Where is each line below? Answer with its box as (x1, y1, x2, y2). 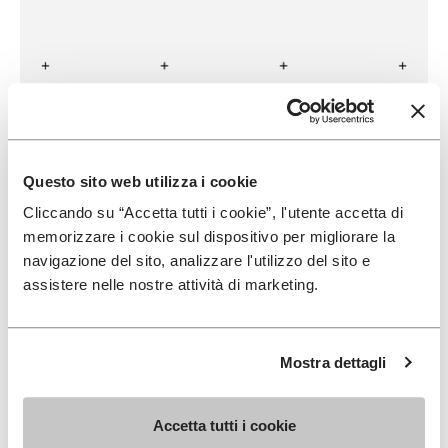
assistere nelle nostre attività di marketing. (23, 276, 319, 294)
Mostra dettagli (280, 353, 387, 371)
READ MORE (68, 162, 157, 180)
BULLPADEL (36, 121, 201, 159)
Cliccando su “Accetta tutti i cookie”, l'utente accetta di (23, 204, 403, 222)
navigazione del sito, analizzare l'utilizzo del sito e (23, 252, 370, 270)
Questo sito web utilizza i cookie (23, 172, 258, 190)
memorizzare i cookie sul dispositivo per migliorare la (23, 228, 395, 246)
